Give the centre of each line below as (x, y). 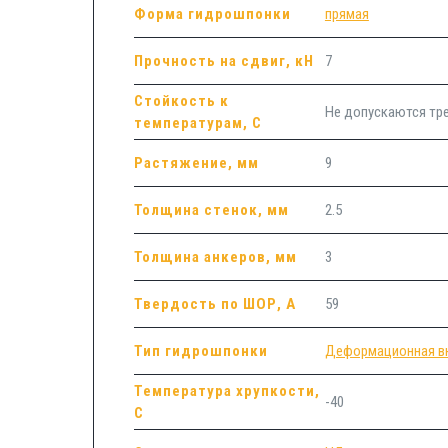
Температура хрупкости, (226, 390)
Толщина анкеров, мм (215, 256)
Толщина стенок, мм (211, 209)
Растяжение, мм (196, 162)
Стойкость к (181, 100)
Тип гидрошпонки (200, 350)
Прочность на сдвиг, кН (223, 60)
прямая (346, 13)
